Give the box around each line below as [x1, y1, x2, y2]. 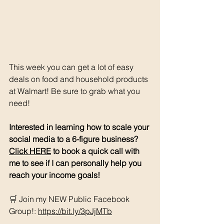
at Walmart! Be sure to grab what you [9, 85, 142, 96]
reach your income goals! [9, 169, 100, 180]
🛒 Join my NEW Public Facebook [9, 193, 131, 204]
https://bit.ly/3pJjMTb [38, 205, 112, 216]
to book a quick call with [51, 145, 141, 156]
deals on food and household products [9, 73, 150, 84]
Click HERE [9, 145, 51, 156]
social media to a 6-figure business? [9, 133, 140, 144]
